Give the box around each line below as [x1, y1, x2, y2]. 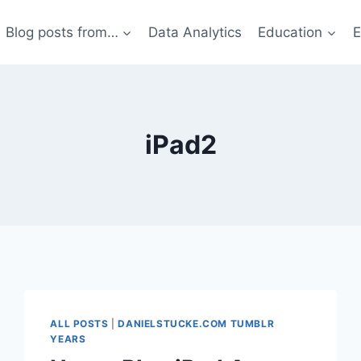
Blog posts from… [5, 23, 118, 40]
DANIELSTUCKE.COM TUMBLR [118, 317, 275, 330]
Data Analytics [147, 23, 242, 40]
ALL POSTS [50, 317, 109, 330]
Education [258, 23, 323, 40]
